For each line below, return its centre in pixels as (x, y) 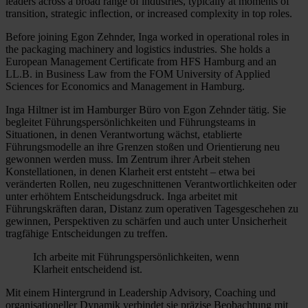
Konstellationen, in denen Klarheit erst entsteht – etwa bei (130, 171)
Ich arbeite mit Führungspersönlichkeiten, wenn (136, 256)
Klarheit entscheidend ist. (88, 269)
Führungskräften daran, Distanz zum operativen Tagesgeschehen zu (152, 208)
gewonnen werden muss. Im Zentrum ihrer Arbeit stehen (128, 159)
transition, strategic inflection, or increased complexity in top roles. (149, 13)
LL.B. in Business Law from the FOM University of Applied (138, 74)
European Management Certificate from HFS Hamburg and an (141, 61)
